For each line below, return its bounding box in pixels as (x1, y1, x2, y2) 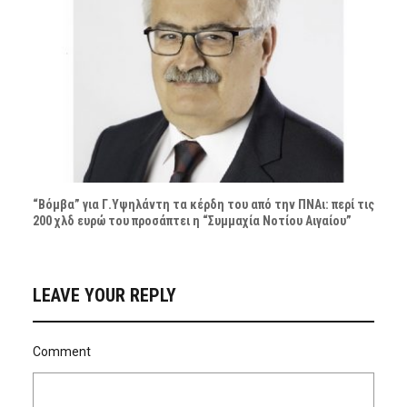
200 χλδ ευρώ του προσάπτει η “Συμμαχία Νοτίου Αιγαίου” (32, 213, 352, 229)
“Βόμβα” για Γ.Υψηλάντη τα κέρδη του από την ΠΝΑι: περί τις (32, 197, 374, 213)
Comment (32, 344, 91, 360)
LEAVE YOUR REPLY (32, 284, 176, 307)
